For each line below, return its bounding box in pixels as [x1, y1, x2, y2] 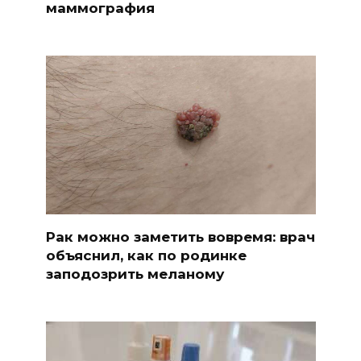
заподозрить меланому [45, 265, 224, 282]
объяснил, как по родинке [45, 247, 247, 263]
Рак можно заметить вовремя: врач [45, 228, 315, 245]
